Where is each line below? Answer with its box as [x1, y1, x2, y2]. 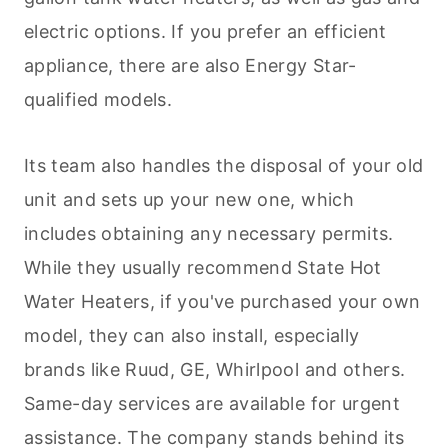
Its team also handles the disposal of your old [24, 155, 424, 177]
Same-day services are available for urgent [24, 393, 401, 415]
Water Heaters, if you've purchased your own [24, 291, 421, 313]
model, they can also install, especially [24, 325, 360, 347]
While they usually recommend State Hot [24, 257, 382, 279]
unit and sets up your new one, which [24, 189, 354, 211]
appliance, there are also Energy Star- [24, 55, 357, 77]
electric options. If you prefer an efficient [24, 21, 387, 43]
